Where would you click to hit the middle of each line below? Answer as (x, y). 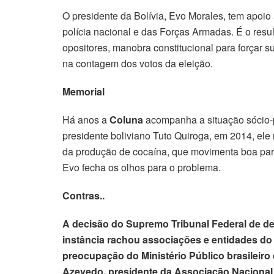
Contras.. (83, 195)
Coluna (126, 119)
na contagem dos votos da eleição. (138, 63)
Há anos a (86, 119)
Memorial (83, 91)
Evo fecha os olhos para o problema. (142, 167)
